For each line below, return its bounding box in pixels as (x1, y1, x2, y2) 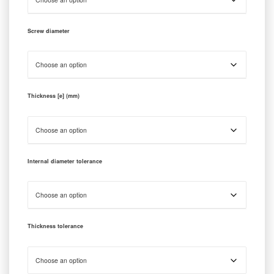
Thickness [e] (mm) (28, 92, 80, 100)
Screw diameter (28, 26, 70, 35)
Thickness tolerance (28, 222, 83, 230)
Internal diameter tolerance (28, 157, 102, 165)
